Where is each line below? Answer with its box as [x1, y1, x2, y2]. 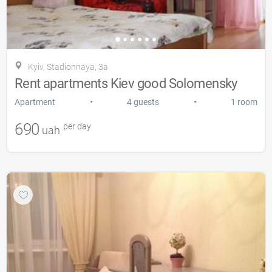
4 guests [127, 97, 159, 107]
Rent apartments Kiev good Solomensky [15, 75, 237, 91]
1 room [231, 97, 257, 107]
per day [61, 121, 91, 131]
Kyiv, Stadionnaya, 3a [28, 61, 108, 72]
